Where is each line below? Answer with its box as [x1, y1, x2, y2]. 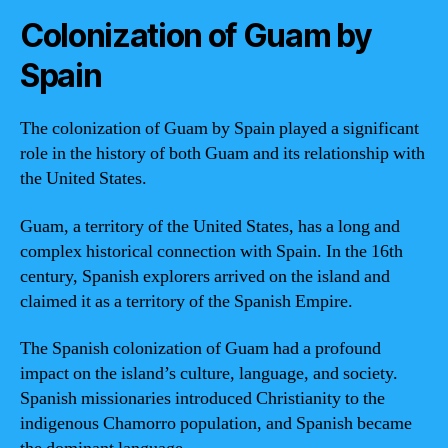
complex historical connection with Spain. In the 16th [20, 239, 403, 263]
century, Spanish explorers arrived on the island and [20, 264, 390, 288]
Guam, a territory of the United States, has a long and [20, 214, 400, 238]
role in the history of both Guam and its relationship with [20, 142, 425, 165]
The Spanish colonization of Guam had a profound [20, 337, 381, 360]
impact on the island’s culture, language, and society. [20, 362, 398, 385]
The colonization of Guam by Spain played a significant [20, 117, 419, 140]
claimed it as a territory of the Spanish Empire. [20, 289, 353, 313]
